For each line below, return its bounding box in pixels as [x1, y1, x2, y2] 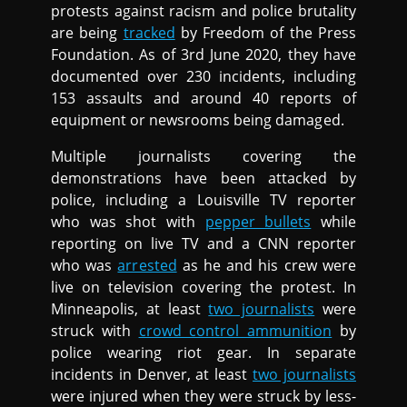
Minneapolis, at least [51, 299, 209, 320]
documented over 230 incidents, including [51, 66, 356, 87]
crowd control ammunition [138, 321, 333, 342]
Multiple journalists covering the [51, 146, 356, 167]
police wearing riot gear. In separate [51, 342, 356, 363]
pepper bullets [204, 212, 312, 233]
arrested [117, 255, 177, 276]
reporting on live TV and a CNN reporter [51, 233, 356, 254]
